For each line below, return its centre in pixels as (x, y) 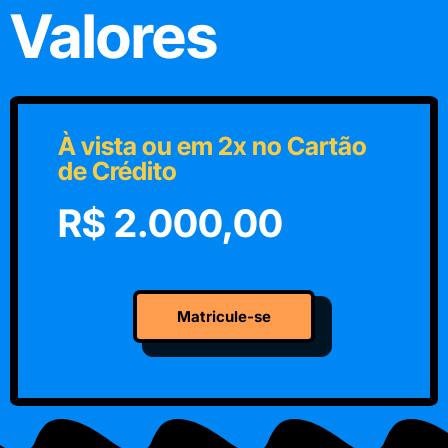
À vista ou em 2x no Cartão (212, 145)
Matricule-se (224, 316)
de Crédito (117, 170)
